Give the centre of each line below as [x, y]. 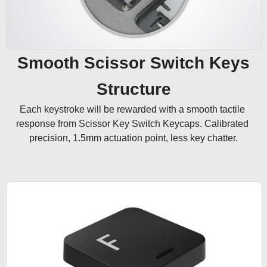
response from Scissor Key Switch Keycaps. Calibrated [133, 124]
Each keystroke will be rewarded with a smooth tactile [133, 110]
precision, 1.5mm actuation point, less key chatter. [133, 138]
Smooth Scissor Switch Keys [133, 63]
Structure [133, 89]
